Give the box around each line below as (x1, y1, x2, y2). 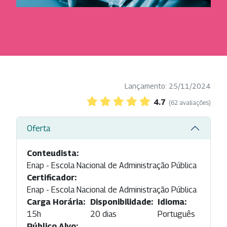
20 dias (90, 209, 117, 219)
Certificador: (27, 173, 77, 183)
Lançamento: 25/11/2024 (125, 82, 211, 91)
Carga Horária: (27, 197, 85, 207)
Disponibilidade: (90, 197, 153, 207)
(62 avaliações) (169, 99, 211, 107)
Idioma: (158, 197, 187, 207)
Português (158, 209, 196, 219)
